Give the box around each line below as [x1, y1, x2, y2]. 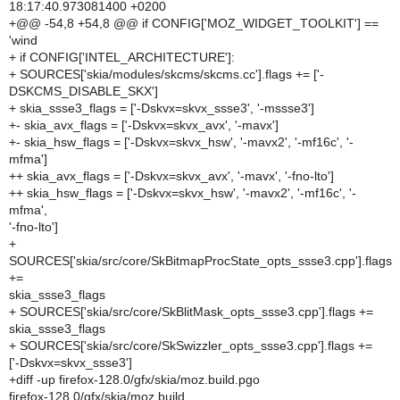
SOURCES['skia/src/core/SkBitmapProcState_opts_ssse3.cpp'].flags [9, 254, 392, 268]
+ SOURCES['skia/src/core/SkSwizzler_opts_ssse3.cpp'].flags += [9, 338, 372, 353]
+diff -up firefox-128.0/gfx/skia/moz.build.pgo [9, 372, 260, 387]
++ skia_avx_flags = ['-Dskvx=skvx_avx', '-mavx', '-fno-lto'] [9, 169, 334, 183]
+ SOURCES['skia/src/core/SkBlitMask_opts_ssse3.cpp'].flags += [9, 304, 373, 319]
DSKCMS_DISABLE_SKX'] [9, 84, 158, 98]
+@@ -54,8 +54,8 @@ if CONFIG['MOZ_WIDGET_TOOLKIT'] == [9, 16, 379, 30]
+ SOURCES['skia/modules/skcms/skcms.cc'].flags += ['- [9, 67, 324, 81]
